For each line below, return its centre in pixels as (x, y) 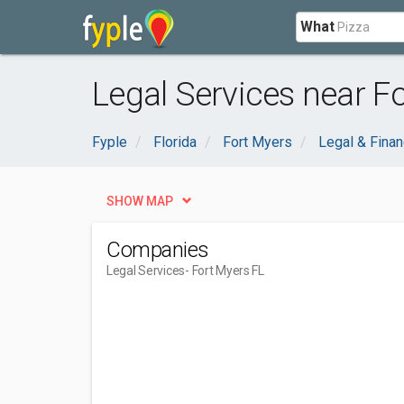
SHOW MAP (140, 201)
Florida (175, 142)
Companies (158, 250)
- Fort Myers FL (225, 271)
